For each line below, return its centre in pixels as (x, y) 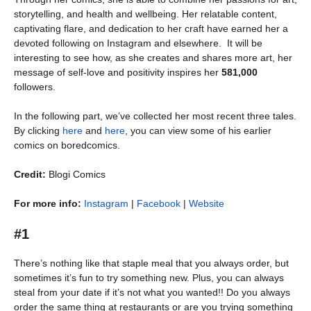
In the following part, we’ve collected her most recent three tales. (155, 116)
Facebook (159, 203)
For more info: (48, 203)
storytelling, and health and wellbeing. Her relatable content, (145, 14)
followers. (35, 87)
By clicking (38, 131)
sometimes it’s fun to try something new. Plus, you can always (149, 278)
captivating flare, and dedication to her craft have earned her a (151, 28)
